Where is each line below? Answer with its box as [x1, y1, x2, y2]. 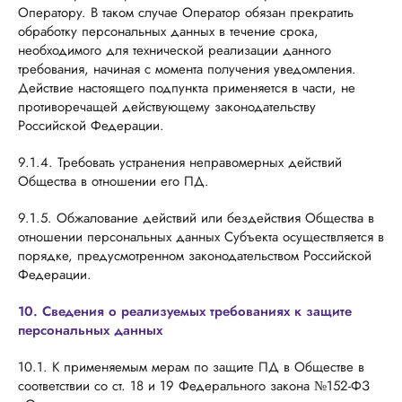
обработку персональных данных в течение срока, [18, 22, 319, 41]
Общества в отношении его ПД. [18, 171, 209, 191]
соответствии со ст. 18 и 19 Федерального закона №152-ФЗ [18, 376, 370, 396]
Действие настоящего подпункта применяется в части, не [18, 78, 355, 98]
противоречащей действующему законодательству [18, 97, 316, 117]
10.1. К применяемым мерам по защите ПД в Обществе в [18, 357, 364, 377]
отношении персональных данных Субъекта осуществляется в [18, 227, 384, 247]
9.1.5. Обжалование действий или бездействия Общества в [18, 208, 374, 228]
